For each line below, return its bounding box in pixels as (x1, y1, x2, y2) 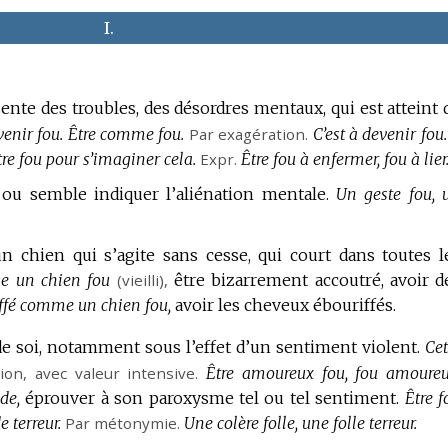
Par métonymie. (65, 413, 181, 434)
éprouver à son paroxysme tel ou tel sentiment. (25, 388, 400, 409)
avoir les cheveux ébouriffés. (175, 294, 397, 315)
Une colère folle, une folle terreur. (184, 413, 418, 434)
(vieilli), (116, 269, 168, 290)
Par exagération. (188, 123, 309, 144)
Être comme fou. (67, 123, 185, 144)
